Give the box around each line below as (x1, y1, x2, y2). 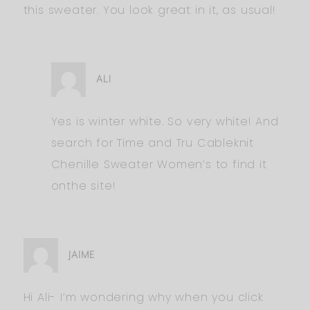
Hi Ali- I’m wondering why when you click (23, 289, 264, 305)
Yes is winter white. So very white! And (51, 113, 279, 129)
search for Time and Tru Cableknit (51, 134, 254, 151)
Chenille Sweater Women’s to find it (51, 156, 267, 172)
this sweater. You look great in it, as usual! (23, 1, 276, 18)
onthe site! (51, 177, 116, 194)
